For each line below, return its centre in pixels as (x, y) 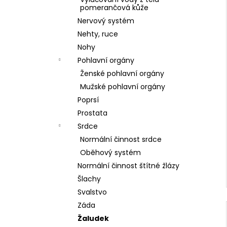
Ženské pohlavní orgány (122, 73)
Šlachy (89, 179)
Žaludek (93, 218)
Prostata (92, 113)
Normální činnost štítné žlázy (128, 166)
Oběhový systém (110, 153)
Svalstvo (92, 192)
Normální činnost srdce (121, 139)
